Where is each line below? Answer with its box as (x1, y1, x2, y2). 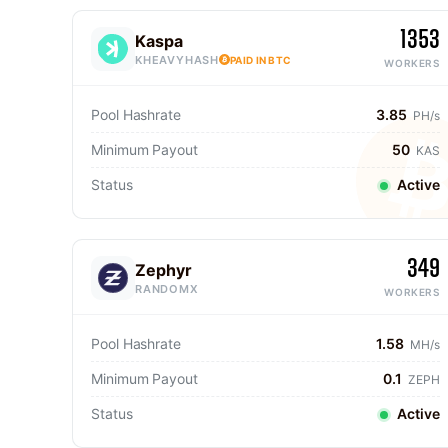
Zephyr (135, 259, 192, 280)
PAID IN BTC (230, 53, 292, 66)
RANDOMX (135, 281, 199, 296)
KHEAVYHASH (135, 52, 219, 67)
